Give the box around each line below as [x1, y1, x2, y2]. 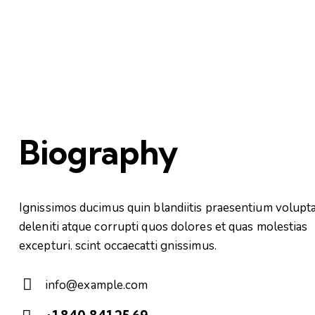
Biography [19, 131, 179, 173]
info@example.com [44, 276, 148, 293]
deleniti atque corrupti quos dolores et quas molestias [19, 219, 308, 236]
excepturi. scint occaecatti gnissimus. [19, 238, 217, 255]
